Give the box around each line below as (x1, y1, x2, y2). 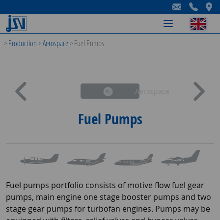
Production (8, 38, 37, 48)
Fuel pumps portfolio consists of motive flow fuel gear (6, 179, 204, 191)
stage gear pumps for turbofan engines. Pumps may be (6, 203, 210, 214)
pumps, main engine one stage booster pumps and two (6, 191, 211, 202)
